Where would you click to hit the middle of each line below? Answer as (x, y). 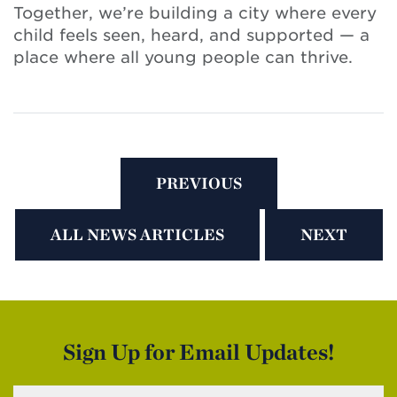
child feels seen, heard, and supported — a (191, 35)
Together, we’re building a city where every (195, 12)
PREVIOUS (198, 183)
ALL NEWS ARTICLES (137, 234)
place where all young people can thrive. (183, 57)
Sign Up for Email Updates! (198, 351)
